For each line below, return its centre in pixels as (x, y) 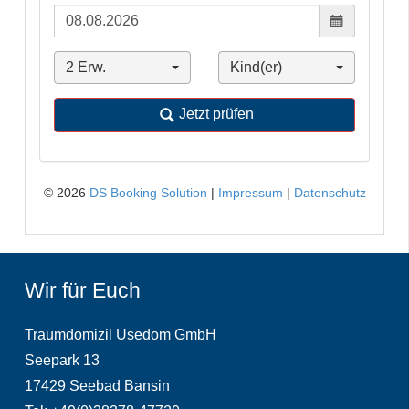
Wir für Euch (83, 291)
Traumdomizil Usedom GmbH (121, 335)
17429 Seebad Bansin (97, 386)
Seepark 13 (62, 361)
